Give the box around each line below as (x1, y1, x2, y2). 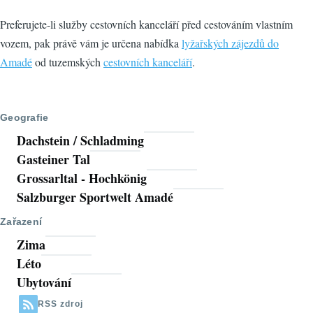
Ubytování (17, 273, 71, 292)
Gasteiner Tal (17, 150, 90, 169)
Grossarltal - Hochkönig (17, 169, 147, 188)
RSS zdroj (38, 299, 83, 310)
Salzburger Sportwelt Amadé (17, 188, 173, 207)
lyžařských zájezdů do (182, 36, 279, 50)
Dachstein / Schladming (17, 131, 144, 150)
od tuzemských (32, 54, 103, 69)
